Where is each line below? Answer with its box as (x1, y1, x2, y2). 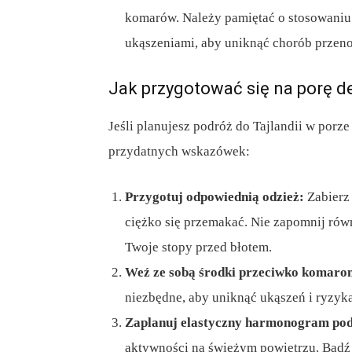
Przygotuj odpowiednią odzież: (125, 189, 304, 205)
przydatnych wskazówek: (108, 144, 250, 159)
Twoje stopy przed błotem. (125, 240, 272, 255)
